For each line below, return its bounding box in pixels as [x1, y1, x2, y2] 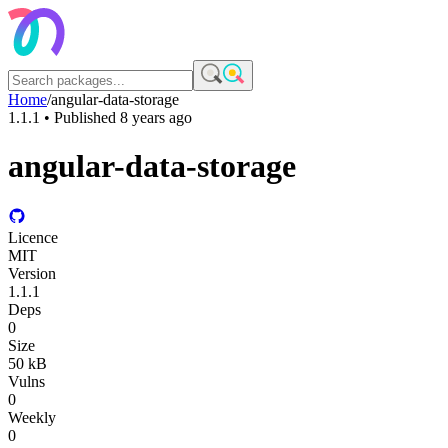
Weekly [8, 408, 56, 426]
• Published [40, 109, 120, 126]
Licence [8, 228, 58, 246]
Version [8, 264, 56, 282]
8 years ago [120, 109, 192, 126]
